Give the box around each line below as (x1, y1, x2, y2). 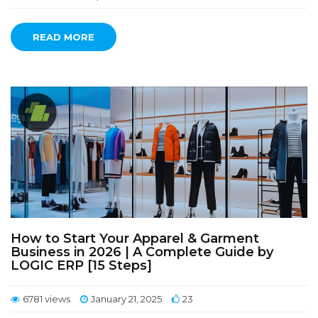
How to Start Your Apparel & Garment (11, 231, 259, 246)
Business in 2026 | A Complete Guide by (11, 244, 273, 260)
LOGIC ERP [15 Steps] (11, 258, 152, 273)
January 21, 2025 (91, 293, 162, 305)
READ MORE (33, 31, 94, 43)
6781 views (23, 293, 70, 305)
